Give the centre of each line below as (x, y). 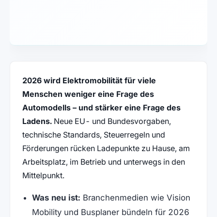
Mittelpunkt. (43, 175)
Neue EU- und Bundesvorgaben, (111, 121)
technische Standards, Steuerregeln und (93, 134)
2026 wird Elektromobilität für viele (89, 80)
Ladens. (37, 121)
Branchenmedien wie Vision (135, 197)
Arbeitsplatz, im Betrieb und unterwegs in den (103, 162)
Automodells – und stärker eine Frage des (101, 107)
